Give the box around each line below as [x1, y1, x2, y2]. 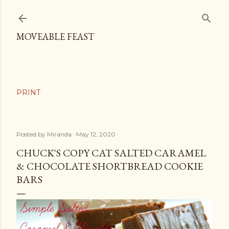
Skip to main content [73, 6, 156, 19]
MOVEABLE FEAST [16, 31, 94, 42]
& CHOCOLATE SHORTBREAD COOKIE [16, 159, 203, 173]
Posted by [16, 130, 47, 138]
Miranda [47, 130, 72, 138]
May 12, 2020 [76, 130, 116, 138]
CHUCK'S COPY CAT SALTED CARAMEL [16, 146, 206, 159]
